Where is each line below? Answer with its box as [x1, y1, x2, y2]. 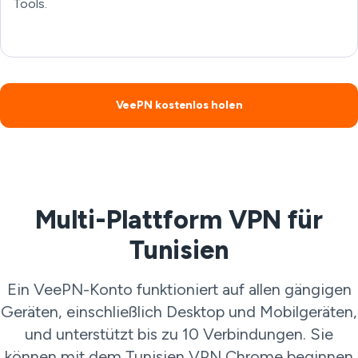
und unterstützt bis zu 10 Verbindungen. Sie [25, 324, 333, 344]
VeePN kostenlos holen [115, 98, 243, 112]
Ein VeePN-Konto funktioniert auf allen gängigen [6, 280, 352, 299]
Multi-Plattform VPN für [35, 205, 323, 235]
